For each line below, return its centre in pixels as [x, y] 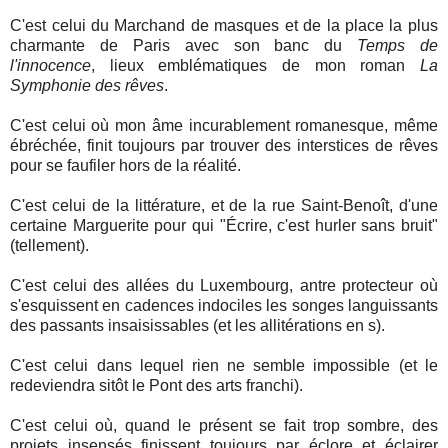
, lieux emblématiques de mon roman [255, 66]
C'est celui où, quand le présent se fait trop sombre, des [224, 426]
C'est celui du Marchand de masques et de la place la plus [224, 26]
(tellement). [50, 246]
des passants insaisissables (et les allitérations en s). [198, 326]
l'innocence [51, 66]
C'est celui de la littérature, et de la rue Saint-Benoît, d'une [224, 206]
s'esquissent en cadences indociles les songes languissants [224, 306]
